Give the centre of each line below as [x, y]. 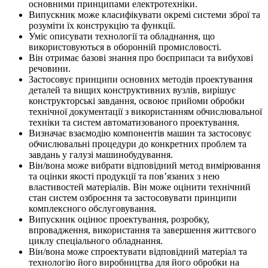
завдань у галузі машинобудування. [101, 154]
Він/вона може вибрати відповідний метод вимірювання [144, 165]
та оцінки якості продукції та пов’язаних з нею [124, 176]
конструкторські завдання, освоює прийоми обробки [137, 100]
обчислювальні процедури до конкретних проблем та [138, 144]
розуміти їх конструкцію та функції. [102, 25]
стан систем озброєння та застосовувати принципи [133, 197]
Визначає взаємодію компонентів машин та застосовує [140, 133]
